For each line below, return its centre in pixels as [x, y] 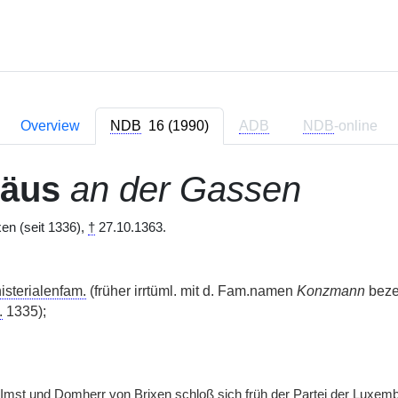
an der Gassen [185, 189]
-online [356, 126]
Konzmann [330, 291]
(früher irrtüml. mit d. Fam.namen [191, 291]
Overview [50, 126]
